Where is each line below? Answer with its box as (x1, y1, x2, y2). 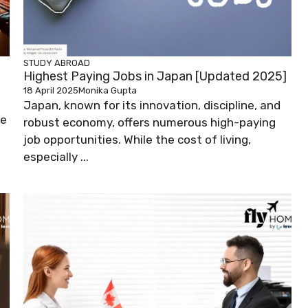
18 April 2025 (23, 85, 78, 96)
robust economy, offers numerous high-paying (23, 115, 276, 130)
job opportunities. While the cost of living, (23, 133, 251, 147)
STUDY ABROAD (23, 58, 90, 69)
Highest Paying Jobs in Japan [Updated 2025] (23, 69, 287, 85)
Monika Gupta (78, 85, 137, 96)
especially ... (23, 150, 89, 164)
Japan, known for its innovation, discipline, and (23, 98, 280, 113)
